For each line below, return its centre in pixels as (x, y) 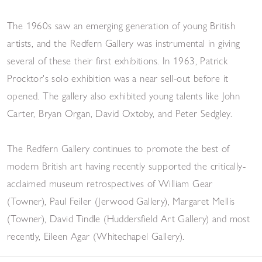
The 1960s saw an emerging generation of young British (121, 25)
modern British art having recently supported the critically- (126, 166)
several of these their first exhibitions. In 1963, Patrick (118, 60)
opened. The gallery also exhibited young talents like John (124, 95)
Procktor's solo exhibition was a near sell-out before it (118, 78)
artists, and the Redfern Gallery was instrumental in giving (124, 43)
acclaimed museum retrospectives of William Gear (110, 183)
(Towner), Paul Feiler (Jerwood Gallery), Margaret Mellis (121, 201)
